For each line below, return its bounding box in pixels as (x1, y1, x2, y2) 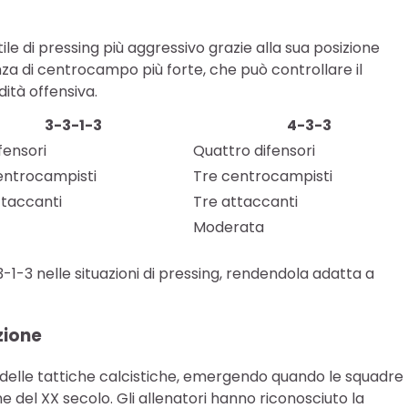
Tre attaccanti (193, 190, 298, 212)
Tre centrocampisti (193, 165, 332, 187)
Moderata (193, 216, 264, 238)
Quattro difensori (193, 139, 315, 161)
